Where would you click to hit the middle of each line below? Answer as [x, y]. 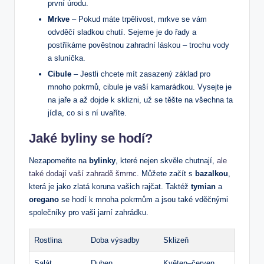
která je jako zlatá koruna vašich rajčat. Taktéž [110, 187]
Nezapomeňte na [59, 161]
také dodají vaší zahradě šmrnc [83, 174]
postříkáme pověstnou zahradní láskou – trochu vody [138, 45]
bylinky [102, 161]
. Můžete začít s [166, 174]
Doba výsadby [115, 240]
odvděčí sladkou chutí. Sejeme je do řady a [122, 32]
